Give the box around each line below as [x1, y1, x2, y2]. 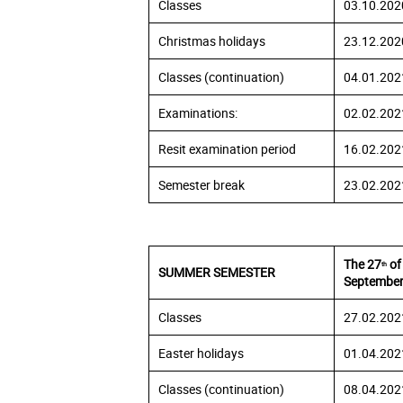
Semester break [158, 176, 245, 194]
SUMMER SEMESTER [158, 264, 275, 282]
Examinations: [158, 104, 237, 122]
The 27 [344, 255, 381, 273]
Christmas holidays [158, 32, 265, 50]
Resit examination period [158, 140, 296, 158]
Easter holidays [158, 345, 244, 363]
